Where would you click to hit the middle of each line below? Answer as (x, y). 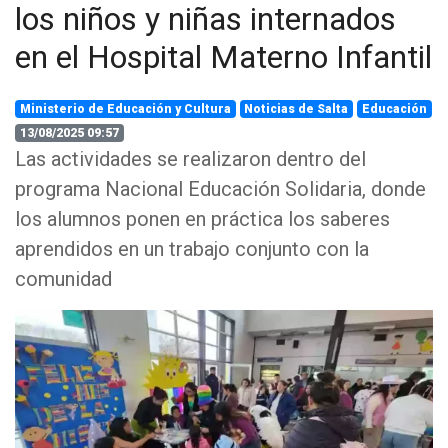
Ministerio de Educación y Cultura (125, 109)
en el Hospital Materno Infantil (223, 57)
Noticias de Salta (296, 109)
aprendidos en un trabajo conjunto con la (192, 249)
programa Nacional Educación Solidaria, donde (220, 189)
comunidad (63, 279)
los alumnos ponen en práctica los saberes (202, 219)
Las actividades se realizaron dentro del (190, 159)
